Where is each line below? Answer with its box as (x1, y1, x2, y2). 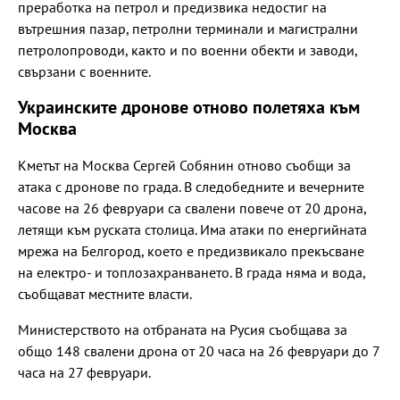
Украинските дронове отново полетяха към (18, 96, 360, 120)
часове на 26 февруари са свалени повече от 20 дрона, (18, 198, 366, 217)
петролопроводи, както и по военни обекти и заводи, (18, 40, 357, 59)
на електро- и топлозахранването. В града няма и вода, (18, 262, 365, 281)
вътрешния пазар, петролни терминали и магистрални (18, 19, 358, 37)
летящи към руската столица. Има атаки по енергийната (18, 220, 367, 238)
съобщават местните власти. (18, 284, 192, 303)
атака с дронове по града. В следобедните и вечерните (18, 177, 364, 196)
